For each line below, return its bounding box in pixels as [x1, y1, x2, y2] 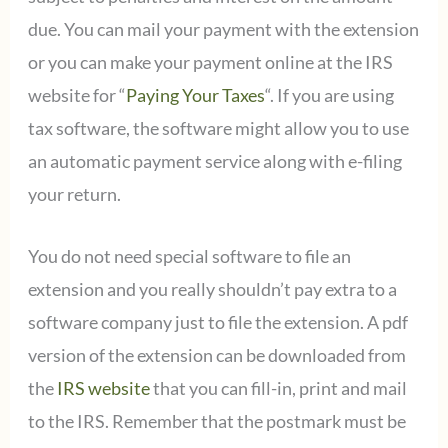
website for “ [27, 84, 126, 107]
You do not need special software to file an [27, 245, 351, 268]
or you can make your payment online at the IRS [27, 51, 393, 74]
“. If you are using [264, 84, 394, 107]
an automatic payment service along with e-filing [27, 150, 402, 173]
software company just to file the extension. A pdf [27, 311, 408, 334]
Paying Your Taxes [125, 84, 265, 107]
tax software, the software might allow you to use [27, 117, 409, 140]
